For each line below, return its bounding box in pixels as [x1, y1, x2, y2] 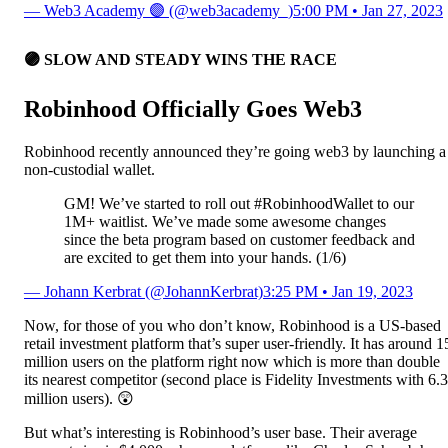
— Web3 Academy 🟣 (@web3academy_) [24, 2, 293, 20]
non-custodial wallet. [24, 160, 155, 178]
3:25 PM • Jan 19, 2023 [263, 282, 413, 300]
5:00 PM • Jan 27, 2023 [293, 2, 443, 20]
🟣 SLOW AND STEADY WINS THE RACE [24, 50, 337, 68]
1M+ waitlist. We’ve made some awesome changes [64, 212, 386, 230]
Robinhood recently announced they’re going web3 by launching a [24, 142, 446, 160]
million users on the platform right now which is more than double [24, 352, 440, 370]
